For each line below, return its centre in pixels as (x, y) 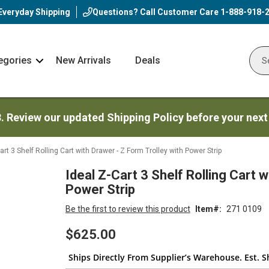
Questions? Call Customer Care (156, 12)
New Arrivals (83, 60)
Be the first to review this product (128, 209)
